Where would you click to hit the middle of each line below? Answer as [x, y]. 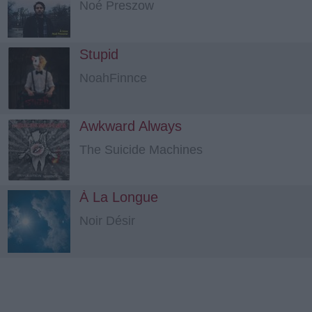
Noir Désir [107, 220]
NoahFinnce [113, 78]
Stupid [99, 54]
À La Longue [119, 197]
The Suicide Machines [141, 149]
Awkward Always [131, 126]
